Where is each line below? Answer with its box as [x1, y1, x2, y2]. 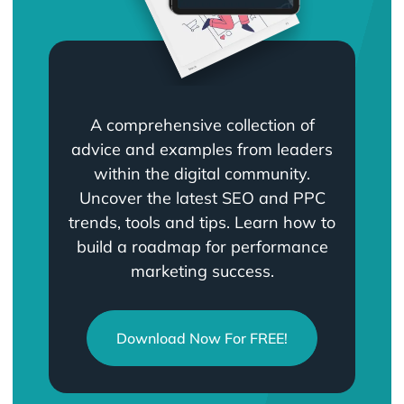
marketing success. [130, 261, 274, 282]
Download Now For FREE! [116, 329, 288, 348]
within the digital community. [94, 163, 310, 185]
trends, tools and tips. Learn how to [69, 212, 335, 234]
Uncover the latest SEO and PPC [78, 188, 326, 209]
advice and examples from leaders [71, 139, 333, 161]
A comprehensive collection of [89, 115, 315, 136]
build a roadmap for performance [76, 236, 328, 258]
